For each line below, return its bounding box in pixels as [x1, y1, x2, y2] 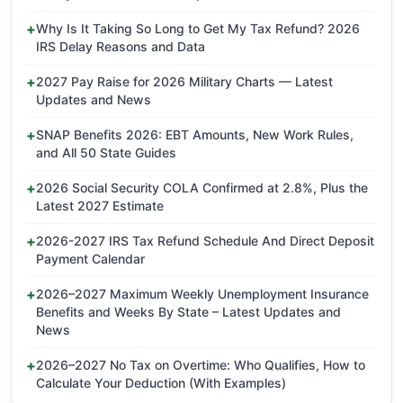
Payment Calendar [36, 251, 145, 267]
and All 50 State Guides [36, 145, 176, 161]
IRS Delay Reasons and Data [36, 39, 205, 55]
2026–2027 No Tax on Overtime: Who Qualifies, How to [36, 357, 365, 373]
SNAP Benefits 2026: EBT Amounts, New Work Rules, [36, 127, 354, 143]
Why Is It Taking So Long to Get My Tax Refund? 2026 [36, 21, 360, 37]
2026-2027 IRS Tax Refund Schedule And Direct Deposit [36, 233, 374, 249]
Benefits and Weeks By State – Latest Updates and [36, 304, 341, 320]
